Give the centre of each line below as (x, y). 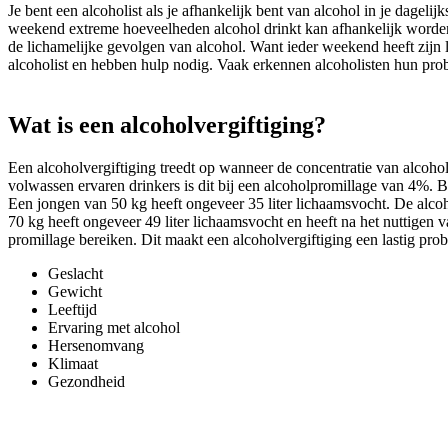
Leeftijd (72, 310)
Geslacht (75, 274)
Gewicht (75, 292)
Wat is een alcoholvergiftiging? (167, 125)
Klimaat (73, 364)
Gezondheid (86, 382)
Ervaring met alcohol (114, 328)
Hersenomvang (96, 346)
